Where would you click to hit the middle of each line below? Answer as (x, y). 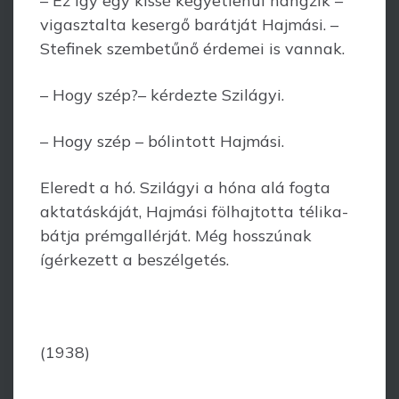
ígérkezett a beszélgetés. (134, 260)
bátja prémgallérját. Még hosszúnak (176, 236)
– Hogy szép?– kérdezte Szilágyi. (162, 95)
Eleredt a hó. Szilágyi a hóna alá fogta (185, 187)
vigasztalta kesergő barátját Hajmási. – (189, 24)
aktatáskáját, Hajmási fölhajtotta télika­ (194, 212)
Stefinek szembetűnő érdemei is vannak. (192, 49)
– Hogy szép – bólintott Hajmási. (162, 141)
